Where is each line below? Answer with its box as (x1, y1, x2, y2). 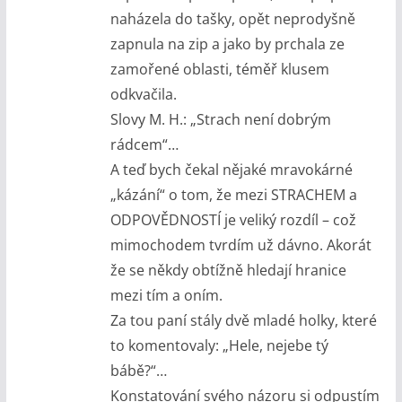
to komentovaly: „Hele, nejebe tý (109, 335, 328, 355)
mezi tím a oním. (109, 284, 223, 305)
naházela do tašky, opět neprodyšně (109, 8, 355, 29)
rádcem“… (109, 134, 179, 154)
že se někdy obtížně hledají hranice (109, 259, 346, 280)
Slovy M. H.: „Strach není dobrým (109, 109, 331, 129)
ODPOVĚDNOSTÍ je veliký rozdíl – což (109, 209, 356, 230)
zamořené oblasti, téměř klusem (109, 58, 329, 79)
